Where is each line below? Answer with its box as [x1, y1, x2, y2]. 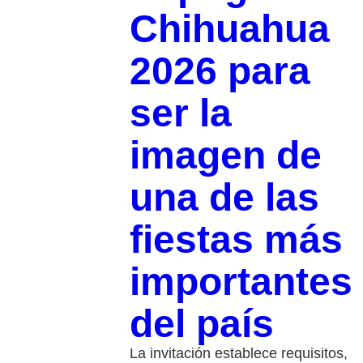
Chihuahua [129, 6, 330, 50]
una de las [129, 175, 319, 219]
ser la [129, 91, 232, 135]
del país [129, 301, 274, 345]
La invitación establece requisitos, [129, 344, 348, 361]
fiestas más [129, 217, 343, 261]
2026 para [129, 49, 310, 92]
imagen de [129, 133, 322, 177]
